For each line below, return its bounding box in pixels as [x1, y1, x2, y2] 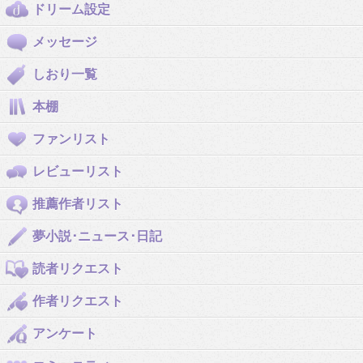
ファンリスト [32, 132, 110, 146]
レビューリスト [32, 164, 123, 178]
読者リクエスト [32, 262, 123, 275]
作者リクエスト [32, 294, 123, 308]
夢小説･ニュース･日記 [32, 229, 162, 243]
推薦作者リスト [32, 197, 123, 211]
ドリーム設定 [32, 2, 110, 16]
